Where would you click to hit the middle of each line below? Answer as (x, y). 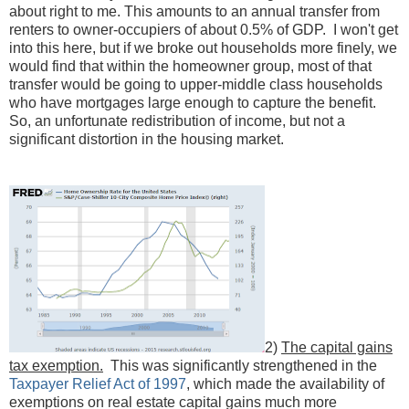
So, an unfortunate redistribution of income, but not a (177, 121)
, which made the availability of (285, 383)
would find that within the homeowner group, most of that (190, 66)
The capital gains (337, 347)
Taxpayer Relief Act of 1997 (98, 383)
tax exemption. (56, 365)
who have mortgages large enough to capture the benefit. (194, 102)
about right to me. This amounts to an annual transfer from (194, 11)
